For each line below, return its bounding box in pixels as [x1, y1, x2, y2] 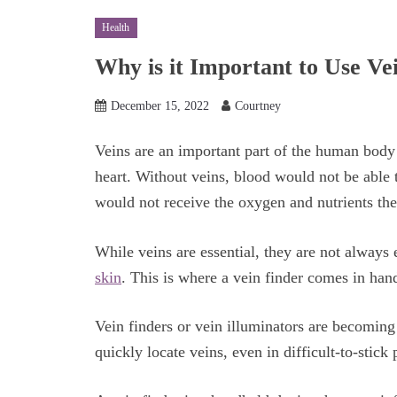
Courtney [235, 99, 281, 113]
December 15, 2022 [111, 99, 209, 113]
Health [102, 21, 130, 35]
